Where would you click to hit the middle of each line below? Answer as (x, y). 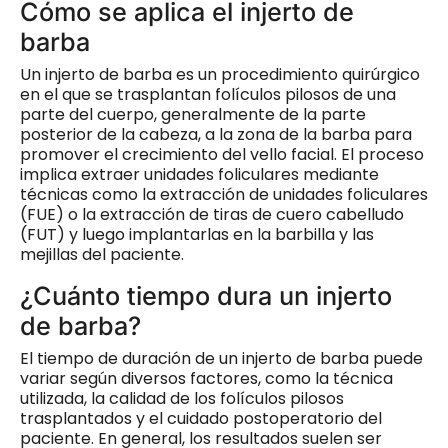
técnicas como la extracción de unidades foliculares (224, 194)
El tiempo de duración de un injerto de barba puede (221, 358)
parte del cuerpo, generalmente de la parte (193, 114)
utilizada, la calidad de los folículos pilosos (182, 398)
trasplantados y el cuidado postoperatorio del (201, 418)
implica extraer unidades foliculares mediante (199, 174)
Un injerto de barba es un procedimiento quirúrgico (220, 74)
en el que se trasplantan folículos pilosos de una (208, 94)
